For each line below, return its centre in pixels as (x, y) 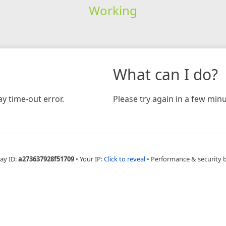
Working (113, 10)
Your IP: (92, 159)
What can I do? (165, 74)
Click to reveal (124, 159)
